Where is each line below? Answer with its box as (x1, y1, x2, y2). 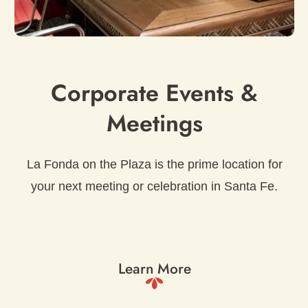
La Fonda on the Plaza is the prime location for (26, 157, 283, 171)
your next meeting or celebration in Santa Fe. (31, 179, 278, 193)
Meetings (106, 106, 203, 140)
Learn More (118, 258, 191, 279)
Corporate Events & (51, 76, 258, 110)
